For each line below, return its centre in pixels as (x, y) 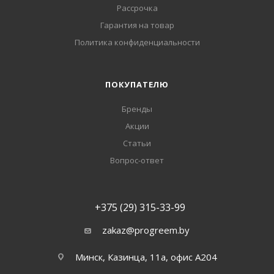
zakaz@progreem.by (146, 230)
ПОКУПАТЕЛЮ (137, 84)
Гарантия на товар (137, 25)
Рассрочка (137, 8)
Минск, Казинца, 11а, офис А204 (146, 257)
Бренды (137, 109)
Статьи (137, 143)
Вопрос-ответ (137, 160)
